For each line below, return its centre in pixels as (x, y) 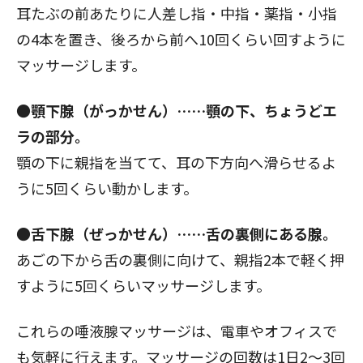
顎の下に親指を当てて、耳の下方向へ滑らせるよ (176, 162)
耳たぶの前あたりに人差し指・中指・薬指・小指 (177, 13)
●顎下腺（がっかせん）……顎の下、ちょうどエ (177, 110)
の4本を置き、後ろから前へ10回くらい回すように (181, 38)
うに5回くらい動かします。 (107, 188)
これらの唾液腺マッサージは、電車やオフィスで (177, 330)
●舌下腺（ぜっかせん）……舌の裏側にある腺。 (177, 233)
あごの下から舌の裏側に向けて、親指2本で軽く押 (180, 259)
